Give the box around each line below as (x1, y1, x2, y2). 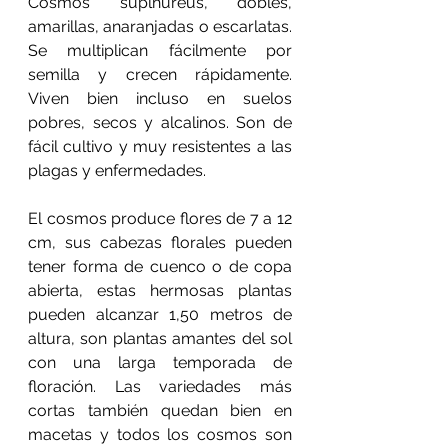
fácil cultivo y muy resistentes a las (28, 137, 292, 156)
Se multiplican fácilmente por (28, 41, 292, 60)
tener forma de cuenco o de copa (28, 257, 292, 276)
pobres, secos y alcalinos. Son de (28, 113, 292, 132)
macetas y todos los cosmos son (28, 425, 292, 444)
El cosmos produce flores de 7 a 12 (28, 209, 292, 228)
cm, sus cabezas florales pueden (28, 233, 292, 252)
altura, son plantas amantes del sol (28, 329, 292, 348)
